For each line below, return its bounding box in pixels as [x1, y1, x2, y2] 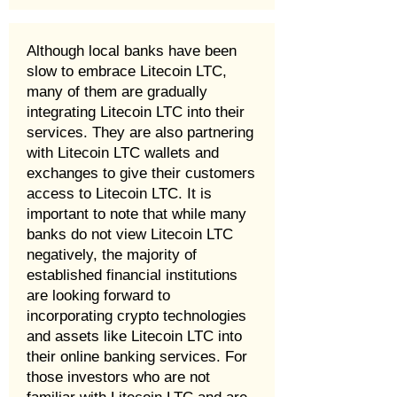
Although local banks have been [27, 43, 237, 59]
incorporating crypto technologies [27, 307, 246, 324]
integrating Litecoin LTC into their [27, 104, 245, 121]
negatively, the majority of [27, 246, 197, 263]
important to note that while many [27, 206, 246, 222]
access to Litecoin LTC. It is [27, 185, 212, 202]
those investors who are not [27, 369, 210, 385]
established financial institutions [27, 267, 237, 284]
